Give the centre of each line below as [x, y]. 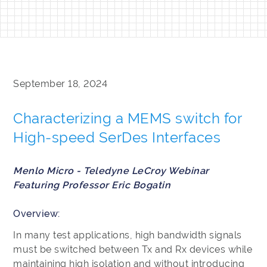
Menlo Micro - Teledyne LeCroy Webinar [111, 171]
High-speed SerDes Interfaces [117, 138]
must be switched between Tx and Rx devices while [133, 249]
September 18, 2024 [60, 84]
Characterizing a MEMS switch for [128, 119]
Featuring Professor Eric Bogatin [92, 185]
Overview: [37, 214]
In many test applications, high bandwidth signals [128, 235]
